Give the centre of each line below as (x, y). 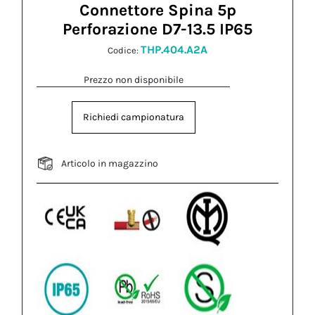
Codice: (124, 50)
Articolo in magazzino (110, 163)
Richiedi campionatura (133, 117)
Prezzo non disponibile (133, 80)
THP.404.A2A (174, 50)
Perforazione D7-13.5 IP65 (157, 29)
